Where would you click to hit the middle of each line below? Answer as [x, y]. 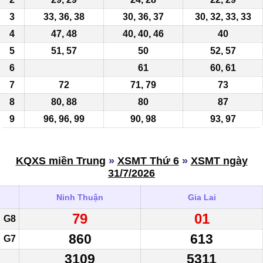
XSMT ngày [219, 161]
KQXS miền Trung [60, 161]
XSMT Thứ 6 [148, 161]
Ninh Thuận [80, 197]
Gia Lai [202, 197]
